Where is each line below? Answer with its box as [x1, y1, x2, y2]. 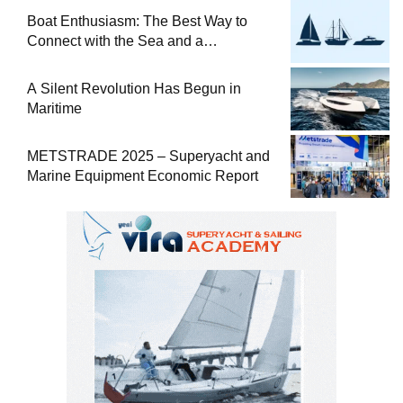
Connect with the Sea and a [27, 33, 203, 49]
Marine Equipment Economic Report [27, 168, 258, 184]
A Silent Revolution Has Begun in [27, 81, 241, 97]
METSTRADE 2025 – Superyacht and [27, 148, 270, 165]
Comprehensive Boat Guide [27, 53, 204, 69]
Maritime [27, 101, 82, 117]
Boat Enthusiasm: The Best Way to [27, 13, 247, 30]
